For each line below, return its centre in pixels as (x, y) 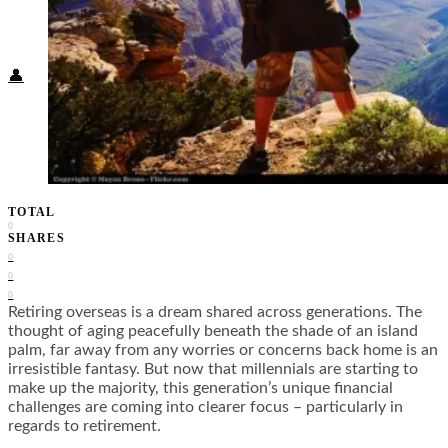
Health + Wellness (153, 21)
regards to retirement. (84, 426)
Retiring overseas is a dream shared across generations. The (215, 312)
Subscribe (93, 41)
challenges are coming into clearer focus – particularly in (205, 407)
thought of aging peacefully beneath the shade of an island (213, 331)
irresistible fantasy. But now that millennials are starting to (213, 369)
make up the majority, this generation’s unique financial (200, 388)
